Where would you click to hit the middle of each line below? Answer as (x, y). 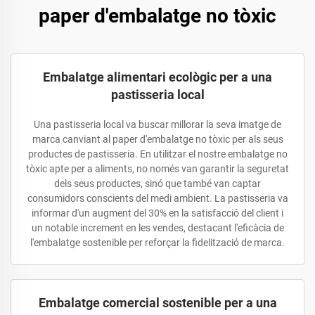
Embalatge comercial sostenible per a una (157, 303)
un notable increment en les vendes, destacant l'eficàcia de (157, 228)
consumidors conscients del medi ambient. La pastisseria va (157, 198)
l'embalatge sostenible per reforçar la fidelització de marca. (157, 243)
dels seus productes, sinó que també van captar (157, 184)
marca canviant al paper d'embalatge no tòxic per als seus (157, 139)
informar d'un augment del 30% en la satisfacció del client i (157, 213)
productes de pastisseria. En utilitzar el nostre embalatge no (157, 154)
